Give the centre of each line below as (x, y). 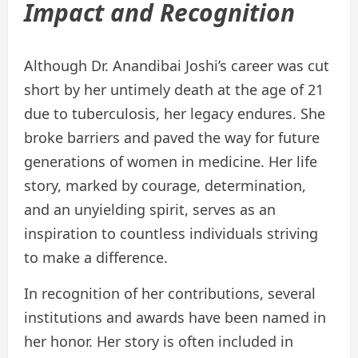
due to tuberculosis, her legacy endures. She (175, 114)
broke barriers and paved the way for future (172, 138)
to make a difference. (96, 258)
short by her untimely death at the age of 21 (174, 90)
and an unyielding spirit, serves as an (150, 210)
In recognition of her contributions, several (170, 294)
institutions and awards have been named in (175, 318)
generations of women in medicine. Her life (171, 162)
